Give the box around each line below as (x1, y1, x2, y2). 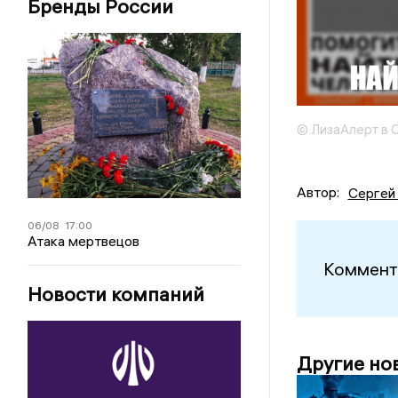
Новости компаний (28, 282, 205, 307)
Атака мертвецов (28, 232, 140, 251)
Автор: (296, 183, 339, 202)
